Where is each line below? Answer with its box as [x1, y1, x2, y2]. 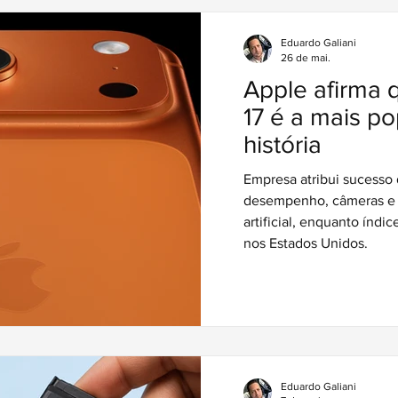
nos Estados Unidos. [243, 235, 368, 251]
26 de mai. [281, 51, 330, 64]
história [243, 131, 322, 158]
